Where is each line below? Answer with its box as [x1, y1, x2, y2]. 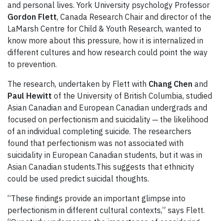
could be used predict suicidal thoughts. [7, 173, 149, 184]
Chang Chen [148, 78, 192, 89]
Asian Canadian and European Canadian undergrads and [7, 102, 207, 112]
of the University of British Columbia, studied [52, 90, 212, 101]
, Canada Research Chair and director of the [57, 11, 211, 22]
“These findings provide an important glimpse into [7, 193, 185, 203]
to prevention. [7, 59, 57, 69]
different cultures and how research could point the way [7, 47, 208, 57]
